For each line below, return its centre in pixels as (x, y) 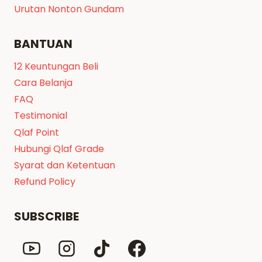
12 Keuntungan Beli (56, 67)
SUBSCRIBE (46, 216)
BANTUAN (43, 44)
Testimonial (41, 116)
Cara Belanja (43, 83)
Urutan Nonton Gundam (69, 9)
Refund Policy (45, 182)
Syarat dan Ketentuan (65, 166)
